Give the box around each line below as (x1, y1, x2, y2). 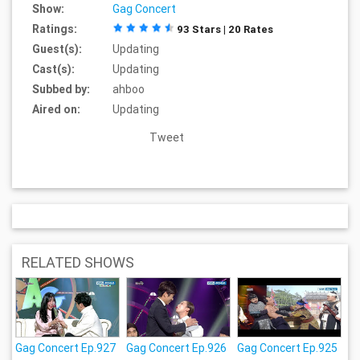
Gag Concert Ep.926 (126, 341, 227, 356)
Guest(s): (32, 41, 83, 56)
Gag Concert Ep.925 (237, 341, 337, 356)
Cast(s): (32, 61, 76, 76)
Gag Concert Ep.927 (15, 341, 117, 356)
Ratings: (32, 21, 78, 36)
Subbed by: (32, 81, 91, 96)
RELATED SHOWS (21, 253, 134, 272)
